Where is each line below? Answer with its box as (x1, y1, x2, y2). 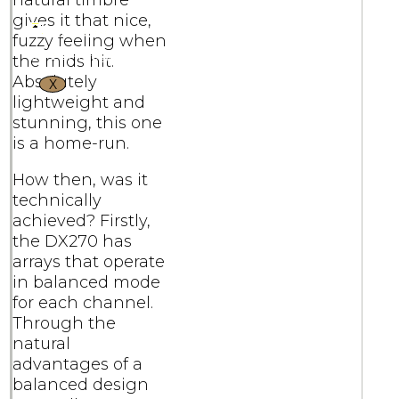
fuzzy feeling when (12, 31, 167, 52)
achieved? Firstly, (12, 211, 151, 232)
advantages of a (12, 354, 143, 375)
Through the (12, 313, 117, 334)
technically (12, 191, 102, 211)
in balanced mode (12, 273, 161, 293)
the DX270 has (12, 232, 133, 252)
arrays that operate (12, 252, 166, 273)
